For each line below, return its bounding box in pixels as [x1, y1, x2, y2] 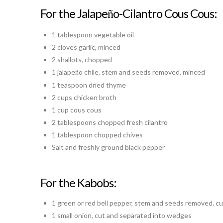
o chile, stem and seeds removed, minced [78, 68, 205, 77]
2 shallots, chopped [51, 55, 112, 64]
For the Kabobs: [40, 175, 116, 190]
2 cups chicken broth [51, 93, 116, 102]
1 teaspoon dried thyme [51, 81, 126, 90]
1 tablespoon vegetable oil [51, 30, 134, 39]
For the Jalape [40, 6, 108, 21]
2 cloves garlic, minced [51, 43, 120, 52]
